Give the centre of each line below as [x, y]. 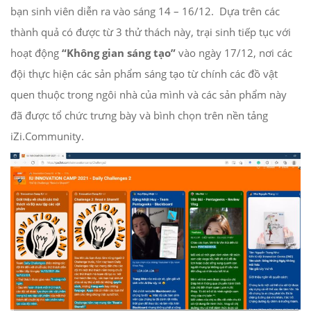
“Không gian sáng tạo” [120, 52]
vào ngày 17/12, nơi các [235, 52]
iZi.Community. [47, 136]
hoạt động [36, 52]
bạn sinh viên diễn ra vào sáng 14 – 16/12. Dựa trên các [145, 11]
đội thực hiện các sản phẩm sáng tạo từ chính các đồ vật [144, 73]
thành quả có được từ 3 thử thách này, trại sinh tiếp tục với [151, 32]
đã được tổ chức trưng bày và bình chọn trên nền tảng [139, 115]
